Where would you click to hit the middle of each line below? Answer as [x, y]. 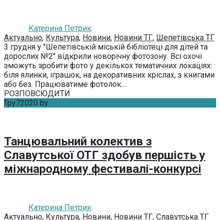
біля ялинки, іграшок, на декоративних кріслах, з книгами [109, 75]
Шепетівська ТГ [185, 38]
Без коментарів [142, 103]
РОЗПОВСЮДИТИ [37, 94]
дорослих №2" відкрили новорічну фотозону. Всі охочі [103, 56]
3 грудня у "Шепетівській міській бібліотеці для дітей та [106, 47]
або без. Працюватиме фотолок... [65, 84]
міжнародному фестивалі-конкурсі [103, 169]
